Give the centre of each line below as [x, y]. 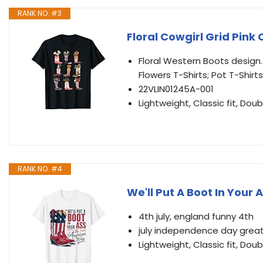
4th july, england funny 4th [196, 216]
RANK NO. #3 [40, 13]
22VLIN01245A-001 [176, 89]
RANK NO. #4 [40, 169]
